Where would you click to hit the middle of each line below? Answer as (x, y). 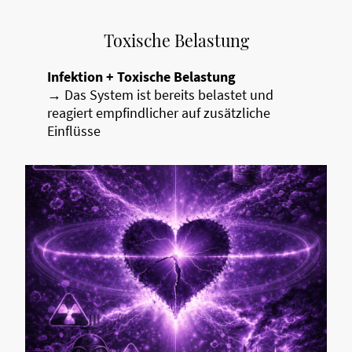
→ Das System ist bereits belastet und (160, 94)
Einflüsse (74, 130)
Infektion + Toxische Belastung (141, 76)
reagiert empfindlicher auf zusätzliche (159, 112)
